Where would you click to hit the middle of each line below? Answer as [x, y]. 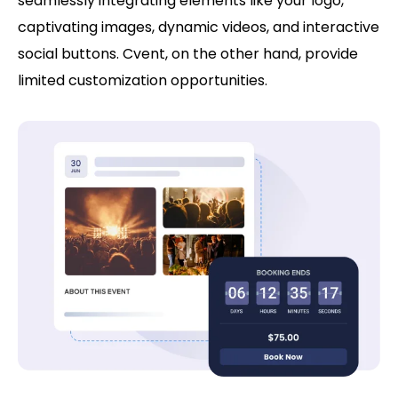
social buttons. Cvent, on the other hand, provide [188, 54]
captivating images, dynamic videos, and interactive [199, 28]
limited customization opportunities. [143, 81]
